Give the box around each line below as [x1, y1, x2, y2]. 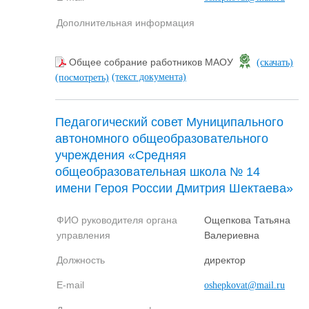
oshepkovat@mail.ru [204, 280, 285, 291]
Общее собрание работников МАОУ [69, 56, 236, 68]
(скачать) [257, 57, 293, 68]
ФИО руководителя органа [57, 215, 177, 226]
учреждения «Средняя [55, 148, 186, 163]
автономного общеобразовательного [55, 132, 268, 146]
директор [204, 255, 246, 266]
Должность [57, 255, 105, 266]
